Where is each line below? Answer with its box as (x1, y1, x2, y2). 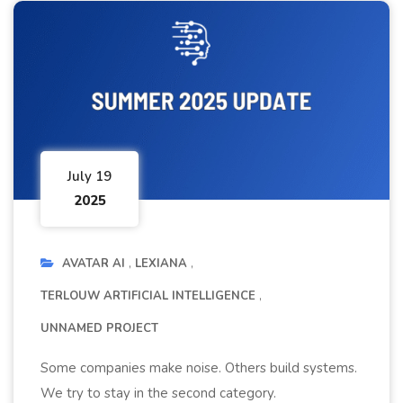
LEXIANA (135, 255, 187, 272)
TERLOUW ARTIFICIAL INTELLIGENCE (40, 287, 255, 304)
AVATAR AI (62, 255, 125, 272)
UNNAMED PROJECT (40, 319, 158, 336)
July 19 (67, 166, 112, 185)
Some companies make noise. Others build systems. (40, 358, 357, 377)
